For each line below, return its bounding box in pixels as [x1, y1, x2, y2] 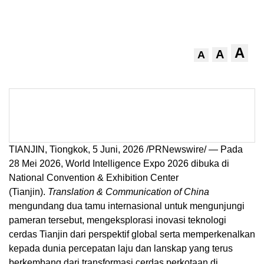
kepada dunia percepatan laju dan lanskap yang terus [9, 243, 233, 254]
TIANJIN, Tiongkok [9, 144, 88, 155]
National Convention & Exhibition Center [9, 173, 179, 183]
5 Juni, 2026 [93, 144, 144, 155]
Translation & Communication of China [48, 187, 209, 197]
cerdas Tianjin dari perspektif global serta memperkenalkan [9, 229, 255, 240]
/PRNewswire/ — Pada [144, 144, 243, 155]
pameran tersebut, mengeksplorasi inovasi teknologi [9, 215, 226, 226]
